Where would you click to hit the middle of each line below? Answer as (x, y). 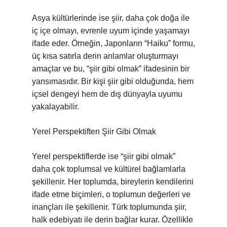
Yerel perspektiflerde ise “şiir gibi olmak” (104, 156)
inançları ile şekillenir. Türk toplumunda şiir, (109, 207)
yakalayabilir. (55, 107)
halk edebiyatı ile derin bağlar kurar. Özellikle (112, 220)
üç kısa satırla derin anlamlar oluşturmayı (105, 56)
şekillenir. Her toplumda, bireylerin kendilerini (113, 182)
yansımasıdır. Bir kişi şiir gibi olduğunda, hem (113, 81)
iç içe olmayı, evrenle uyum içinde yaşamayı (111, 31)
